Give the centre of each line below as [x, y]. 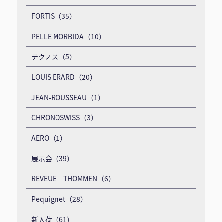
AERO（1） [49, 138]
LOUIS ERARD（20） [64, 77]
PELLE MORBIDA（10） [68, 36]
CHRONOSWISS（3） [64, 117]
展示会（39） [52, 158]
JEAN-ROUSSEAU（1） [68, 97]
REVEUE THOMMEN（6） [73, 178]
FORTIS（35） [54, 16]
